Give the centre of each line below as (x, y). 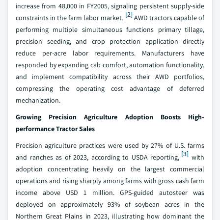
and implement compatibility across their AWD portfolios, (110, 77)
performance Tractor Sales (55, 129)
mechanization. (38, 100)
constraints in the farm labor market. (69, 18)
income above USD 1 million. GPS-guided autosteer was (110, 192)
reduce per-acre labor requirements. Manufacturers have (110, 53)
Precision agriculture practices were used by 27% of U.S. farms (110, 145)
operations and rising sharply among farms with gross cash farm (110, 181)
